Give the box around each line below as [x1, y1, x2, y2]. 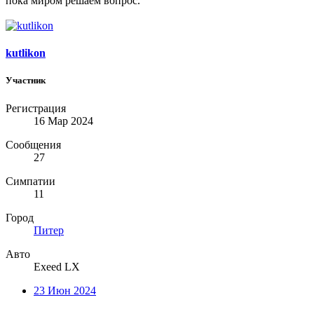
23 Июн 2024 [34, 284, 96, 296]
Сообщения [6, 138, 61, 151]
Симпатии [6, 175, 55, 187]
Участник [6, 75, 46, 86]
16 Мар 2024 [34, 114, 93, 127]
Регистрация [6, 102, 66, 114]
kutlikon [6, 47, 46, 60]
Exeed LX [34, 260, 80, 273]
